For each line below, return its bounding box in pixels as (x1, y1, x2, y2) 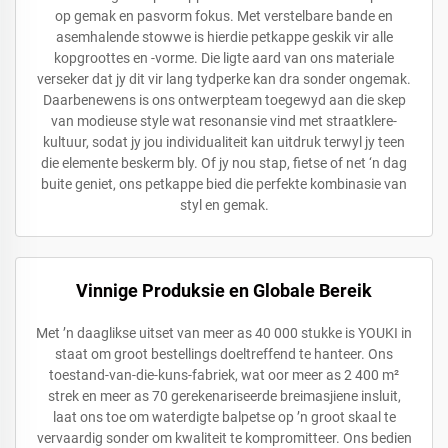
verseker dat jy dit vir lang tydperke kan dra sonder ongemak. (37, 71, 411, 87)
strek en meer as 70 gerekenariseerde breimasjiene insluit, (47, 388, 401, 404)
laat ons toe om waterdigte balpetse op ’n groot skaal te (52, 409, 396, 425)
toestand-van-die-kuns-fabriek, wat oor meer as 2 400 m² (49, 367, 399, 383)
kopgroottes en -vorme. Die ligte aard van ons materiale (54, 50, 394, 66)
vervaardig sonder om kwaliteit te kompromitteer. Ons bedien (36, 430, 412, 446)
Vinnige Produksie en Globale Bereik (76, 280, 372, 301)
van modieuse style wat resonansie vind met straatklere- (51, 113, 397, 129)
